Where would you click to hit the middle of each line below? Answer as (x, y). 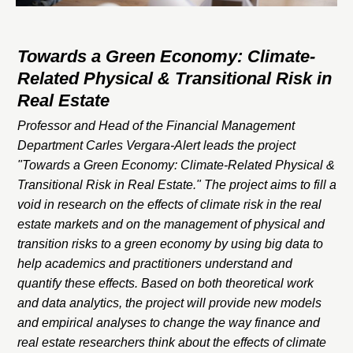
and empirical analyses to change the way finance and (169, 322)
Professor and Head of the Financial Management (156, 125)
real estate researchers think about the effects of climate (172, 342)
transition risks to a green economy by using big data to (170, 243)
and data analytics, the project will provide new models (169, 303)
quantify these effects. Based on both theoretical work (165, 283)
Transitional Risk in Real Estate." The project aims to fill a (177, 184)
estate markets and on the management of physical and (171, 224)
